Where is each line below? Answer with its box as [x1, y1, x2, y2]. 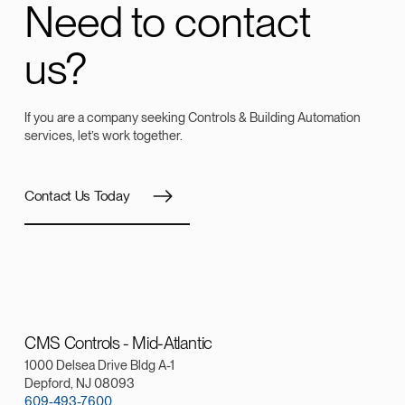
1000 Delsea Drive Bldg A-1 [24, 356, 177, 372]
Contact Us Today [24, 187, 130, 205]
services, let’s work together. [24, 127, 183, 143]
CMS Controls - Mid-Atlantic [24, 332, 212, 353]
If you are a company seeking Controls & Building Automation [24, 108, 361, 125]
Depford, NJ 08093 [24, 374, 135, 391]
